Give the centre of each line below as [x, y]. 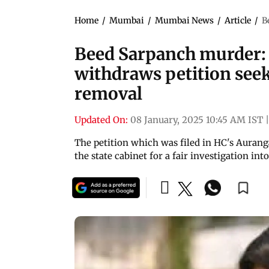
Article [238, 20]
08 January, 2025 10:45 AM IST [197, 119]
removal [108, 93]
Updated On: [101, 119]
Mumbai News [184, 20]
